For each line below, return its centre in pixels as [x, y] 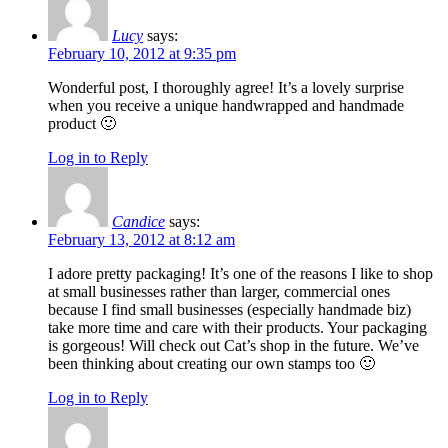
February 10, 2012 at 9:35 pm [142, 53]
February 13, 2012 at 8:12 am [141, 239]
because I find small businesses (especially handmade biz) [229, 309]
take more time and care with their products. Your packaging [237, 327]
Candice [138, 221]
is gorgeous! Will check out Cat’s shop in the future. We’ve [233, 345]
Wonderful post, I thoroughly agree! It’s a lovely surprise [226, 87]
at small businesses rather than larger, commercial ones [219, 291]
